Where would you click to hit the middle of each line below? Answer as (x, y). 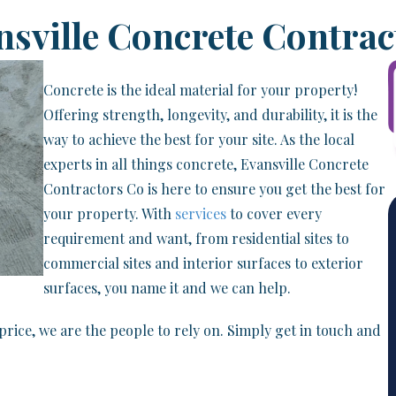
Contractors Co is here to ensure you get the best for (214, 189)
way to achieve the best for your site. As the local (198, 139)
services (200, 213)
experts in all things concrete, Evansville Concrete (206, 164)
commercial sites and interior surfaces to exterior (203, 263)
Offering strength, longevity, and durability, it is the (210, 114)
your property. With (109, 213)
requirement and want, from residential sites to (196, 238)
